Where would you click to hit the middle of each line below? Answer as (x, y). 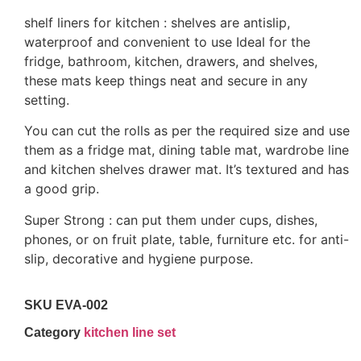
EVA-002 (82, 305)
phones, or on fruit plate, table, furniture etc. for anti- (187, 239)
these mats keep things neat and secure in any (166, 81)
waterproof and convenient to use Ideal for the (167, 42)
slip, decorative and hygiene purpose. (139, 258)
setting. (47, 100)
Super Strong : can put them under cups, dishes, (171, 220)
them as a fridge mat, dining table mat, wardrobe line (187, 150)
